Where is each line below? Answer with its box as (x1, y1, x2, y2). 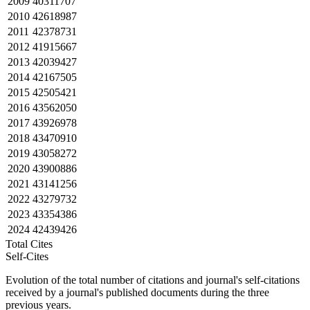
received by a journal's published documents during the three (6, 286, 269, 298)
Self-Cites (6, 250, 48, 262)
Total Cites (6, 237, 64, 250)
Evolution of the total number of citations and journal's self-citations (6, 273, 300, 286)
